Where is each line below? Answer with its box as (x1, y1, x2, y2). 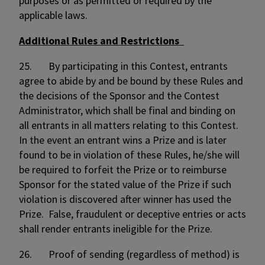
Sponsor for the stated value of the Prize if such (19, 177, 231, 191)
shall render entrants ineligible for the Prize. (19, 222, 212, 235)
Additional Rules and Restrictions (19, 34, 184, 47)
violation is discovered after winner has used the (19, 192, 231, 206)
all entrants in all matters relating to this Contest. (19, 118, 241, 132)
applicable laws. (19, 8, 88, 22)
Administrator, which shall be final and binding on (19, 104, 235, 117)
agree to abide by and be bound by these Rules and (19, 74, 243, 88)
